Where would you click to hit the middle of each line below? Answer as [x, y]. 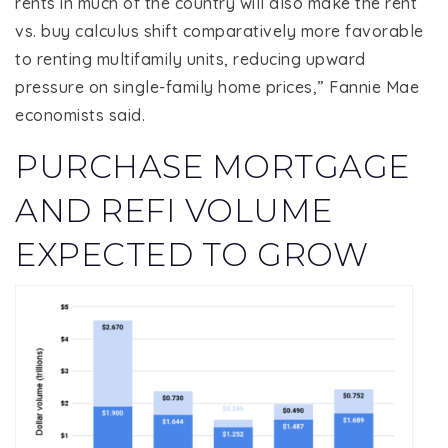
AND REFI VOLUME [174, 210]
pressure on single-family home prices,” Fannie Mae [217, 86]
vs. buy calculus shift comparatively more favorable [219, 30]
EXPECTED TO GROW [191, 254]
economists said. [80, 114]
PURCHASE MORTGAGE [212, 166]
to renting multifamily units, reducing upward [190, 58]
